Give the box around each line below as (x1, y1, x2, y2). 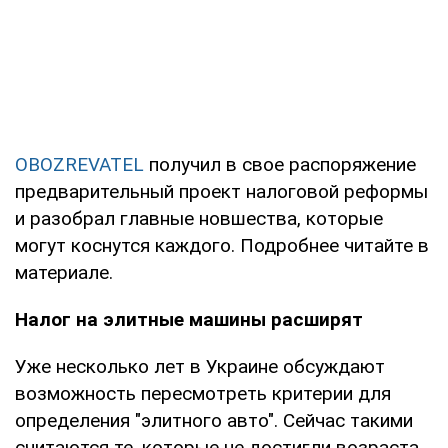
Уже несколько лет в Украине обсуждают (15, 354, 385, 378)
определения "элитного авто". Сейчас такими (15, 408, 413, 432)
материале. (15, 260, 113, 284)
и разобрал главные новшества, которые (15, 206, 383, 230)
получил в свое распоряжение (144, 152, 416, 176)
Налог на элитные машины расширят (15, 307, 363, 331)
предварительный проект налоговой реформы (15, 179, 428, 203)
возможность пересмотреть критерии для (15, 381, 391, 405)
